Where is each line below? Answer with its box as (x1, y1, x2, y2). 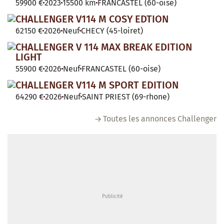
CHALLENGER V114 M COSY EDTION (15, 12, 168, 25)
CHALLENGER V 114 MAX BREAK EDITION (15, 40, 192, 53)
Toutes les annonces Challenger (103, 113, 216, 123)
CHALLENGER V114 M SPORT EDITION (15, 78, 178, 91)
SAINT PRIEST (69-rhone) (82, 91, 169, 101)
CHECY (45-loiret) (81, 25, 143, 35)
